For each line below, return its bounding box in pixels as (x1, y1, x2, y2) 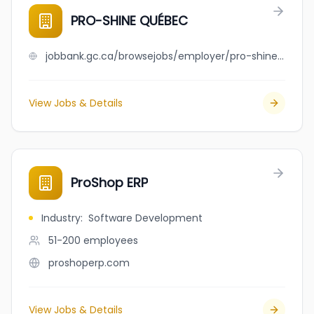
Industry (41, 211, 81, 225)
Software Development (88, 211, 203, 225)
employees (83, 233, 138, 247)
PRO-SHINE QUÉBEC (71, 12, 188, 29)
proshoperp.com (48, 256, 130, 270)
